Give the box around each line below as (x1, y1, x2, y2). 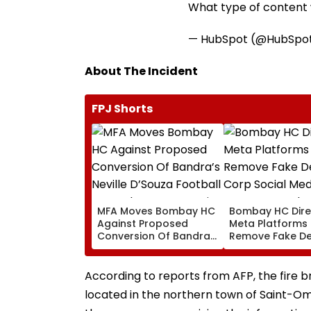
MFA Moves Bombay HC (97, 203, 215, 218)
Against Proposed (97, 216, 188, 230)
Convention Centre (97, 266, 193, 280)
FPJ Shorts (92, 100, 153, 117)
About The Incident (85, 62, 198, 79)
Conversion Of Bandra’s (97, 228, 218, 243)
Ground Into (97, 253, 159, 268)
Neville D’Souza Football (97, 241, 217, 255)
